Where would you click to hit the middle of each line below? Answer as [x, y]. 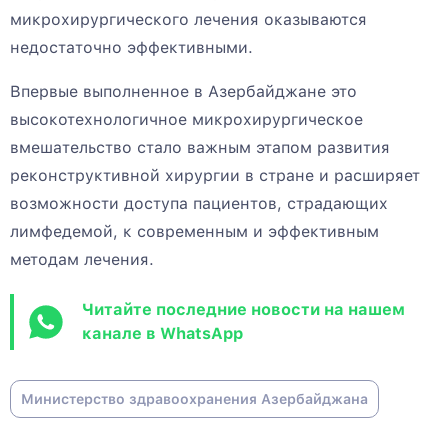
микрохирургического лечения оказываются [188, 20]
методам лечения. [82, 260]
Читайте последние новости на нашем [243, 310]
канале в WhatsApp [162, 334]
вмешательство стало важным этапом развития [200, 148]
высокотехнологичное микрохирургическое [186, 120]
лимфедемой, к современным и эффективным [194, 232]
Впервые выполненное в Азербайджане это [183, 92]
